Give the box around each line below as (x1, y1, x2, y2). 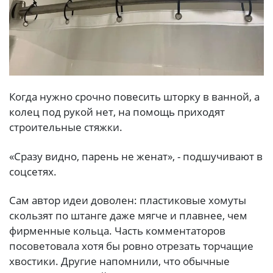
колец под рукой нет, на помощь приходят (9, 105, 225, 119)
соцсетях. (9, 164, 57, 179)
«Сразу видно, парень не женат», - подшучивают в (9, 149, 263, 163)
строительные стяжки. (9, 120, 122, 135)
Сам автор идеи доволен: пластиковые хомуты (9, 193, 246, 207)
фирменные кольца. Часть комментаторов (9, 223, 225, 238)
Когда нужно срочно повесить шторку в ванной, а (9, 90, 260, 104)
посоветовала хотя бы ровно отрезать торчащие (9, 238, 253, 253)
